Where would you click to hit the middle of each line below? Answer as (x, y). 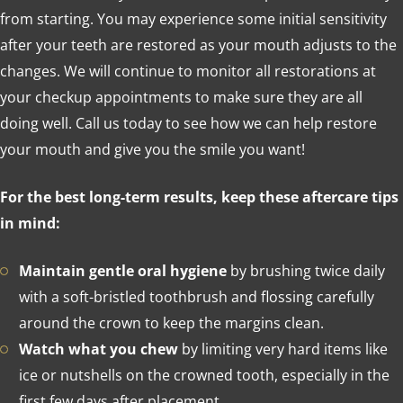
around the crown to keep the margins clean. (171, 323)
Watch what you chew (98, 349)
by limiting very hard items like (282, 349)
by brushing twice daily (305, 271)
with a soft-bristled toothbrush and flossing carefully (196, 297)
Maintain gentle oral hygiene (122, 271)
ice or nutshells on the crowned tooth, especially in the (204, 376)
